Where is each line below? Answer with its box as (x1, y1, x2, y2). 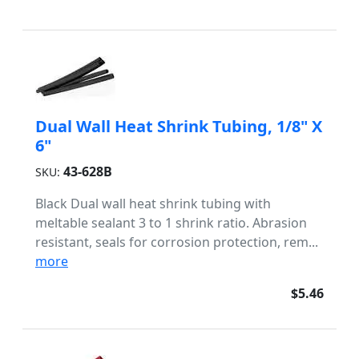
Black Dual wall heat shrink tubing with (35, 195, 271, 212)
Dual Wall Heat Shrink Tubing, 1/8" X (35, 115, 322, 137)
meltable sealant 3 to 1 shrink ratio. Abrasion (35, 214, 307, 232)
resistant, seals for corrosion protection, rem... (35, 233, 318, 251)
